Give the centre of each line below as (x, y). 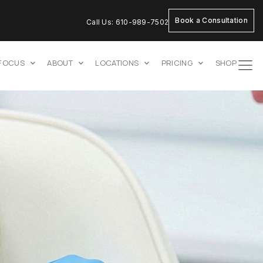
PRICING (177, 63)
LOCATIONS (117, 63)
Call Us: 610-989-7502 (127, 22)
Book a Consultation (211, 20)
